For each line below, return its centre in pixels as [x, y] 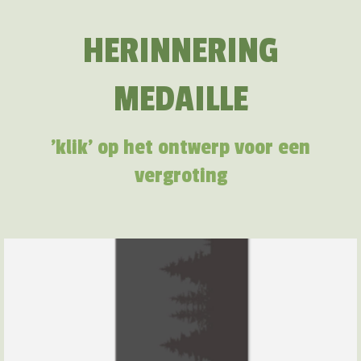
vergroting [180, 176]
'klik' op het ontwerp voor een [180, 147]
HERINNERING [180, 51]
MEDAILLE [180, 99]
